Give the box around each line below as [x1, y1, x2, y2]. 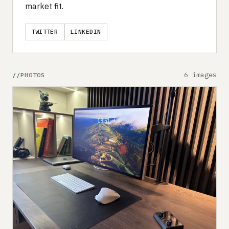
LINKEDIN [70, 28, 101, 36]
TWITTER [31, 28, 58, 36]
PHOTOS [20, 71, 45, 79]
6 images [184, 70, 217, 79]
